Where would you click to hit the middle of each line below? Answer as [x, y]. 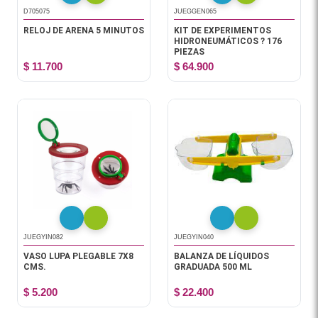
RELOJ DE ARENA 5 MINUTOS [84, 31]
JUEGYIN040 [194, 237]
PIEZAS [189, 52]
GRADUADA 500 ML [213, 267]
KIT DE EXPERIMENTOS [223, 31]
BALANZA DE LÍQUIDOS [221, 256]
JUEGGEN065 [195, 11]
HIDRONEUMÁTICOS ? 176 [228, 41]
